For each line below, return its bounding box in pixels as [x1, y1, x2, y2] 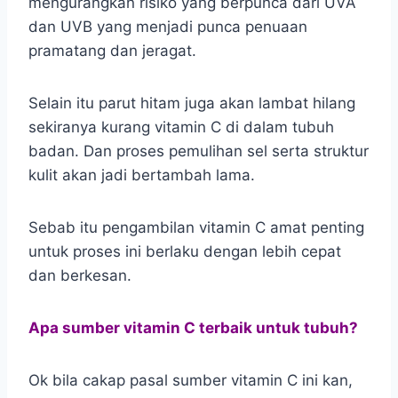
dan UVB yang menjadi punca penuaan [28, 17, 307, 36]
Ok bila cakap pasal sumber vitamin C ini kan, [28, 370, 353, 389]
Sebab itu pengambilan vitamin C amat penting [28, 218, 364, 236]
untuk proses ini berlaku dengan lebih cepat [28, 242, 341, 260]
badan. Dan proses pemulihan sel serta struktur [28, 141, 369, 160]
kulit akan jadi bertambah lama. [28, 165, 255, 184]
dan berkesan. [28, 266, 131, 284]
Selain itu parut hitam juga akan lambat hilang [28, 93, 355, 112]
